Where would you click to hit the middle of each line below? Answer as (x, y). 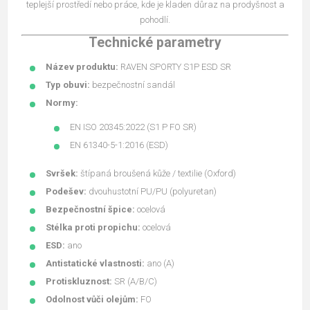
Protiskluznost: (79, 281)
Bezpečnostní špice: (90, 209)
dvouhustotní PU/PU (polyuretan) (152, 191)
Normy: (62, 102)
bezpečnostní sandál (133, 84)
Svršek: (62, 173)
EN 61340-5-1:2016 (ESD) (119, 145)
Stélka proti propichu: (93, 227)
